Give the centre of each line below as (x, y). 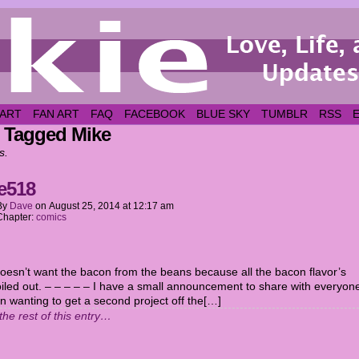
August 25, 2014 (85, 206)
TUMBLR (284, 114)
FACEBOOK (155, 114)
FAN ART (56, 114)
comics (51, 217)
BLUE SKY (223, 114)
